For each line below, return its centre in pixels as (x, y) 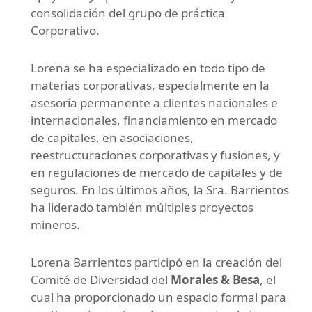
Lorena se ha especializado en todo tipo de (148, 68)
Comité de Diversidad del (101, 280)
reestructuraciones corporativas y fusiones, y (155, 155)
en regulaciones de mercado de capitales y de (157, 173)
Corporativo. (65, 31)
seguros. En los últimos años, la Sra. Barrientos (160, 190)
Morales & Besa (215, 280)
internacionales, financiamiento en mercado (154, 120)
